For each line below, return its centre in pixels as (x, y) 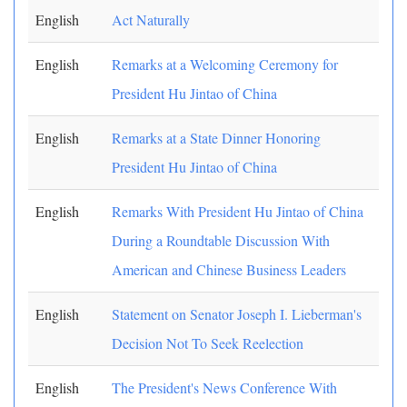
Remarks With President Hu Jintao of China (238, 211)
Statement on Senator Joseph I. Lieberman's (237, 314)
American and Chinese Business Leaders (229, 269)
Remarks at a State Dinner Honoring (216, 138)
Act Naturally (151, 20)
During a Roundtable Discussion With (221, 240)
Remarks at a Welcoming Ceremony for (225, 64)
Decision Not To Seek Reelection (208, 343)
